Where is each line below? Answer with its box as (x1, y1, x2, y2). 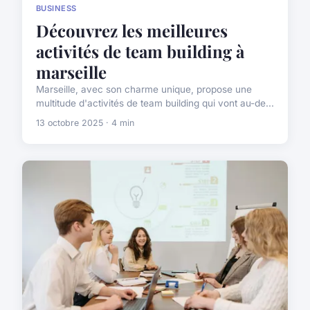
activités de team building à (36, 39, 244, 62)
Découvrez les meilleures (36, 19, 228, 42)
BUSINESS (36, 3, 77, 14)
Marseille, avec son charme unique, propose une (36, 83, 252, 95)
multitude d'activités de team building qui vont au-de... (36, 97, 274, 109)
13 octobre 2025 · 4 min (36, 117, 134, 128)
